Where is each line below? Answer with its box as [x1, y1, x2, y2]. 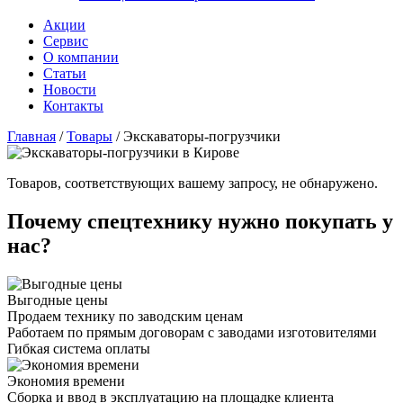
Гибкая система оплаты [7, 340, 150, 356]
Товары [67, 128, 112, 144]
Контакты [43, 97, 103, 113]
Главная [7, 128, 56, 144]
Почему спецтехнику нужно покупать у [7, 209, 393, 233]
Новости [43, 81, 96, 97]
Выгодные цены [7, 291, 108, 308]
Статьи [43, 65, 86, 81]
